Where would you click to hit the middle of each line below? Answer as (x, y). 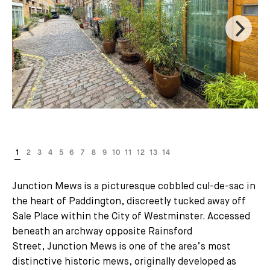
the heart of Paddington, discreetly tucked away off (129, 202)
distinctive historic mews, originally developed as (124, 262)
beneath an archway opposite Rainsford (102, 232)
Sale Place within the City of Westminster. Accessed (131, 217)
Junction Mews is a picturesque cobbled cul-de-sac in (134, 187)
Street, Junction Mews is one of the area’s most (121, 247)
